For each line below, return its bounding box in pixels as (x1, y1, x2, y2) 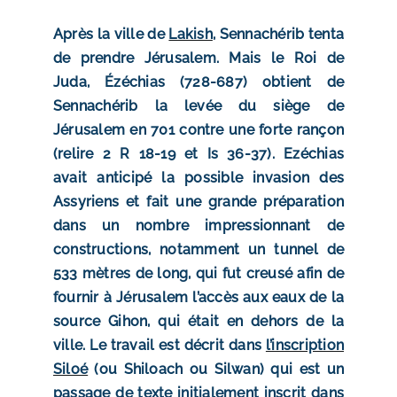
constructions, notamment (52, 240, 249, 258)
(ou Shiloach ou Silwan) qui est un (88, 360, 345, 378)
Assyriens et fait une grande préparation (52, 192, 345, 210)
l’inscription (265, 336, 345, 354)
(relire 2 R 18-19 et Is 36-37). (52, 144, 284, 162)
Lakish (168, 25, 213, 43)
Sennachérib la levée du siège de (52, 97, 345, 114)
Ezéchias (284, 144, 345, 162)
